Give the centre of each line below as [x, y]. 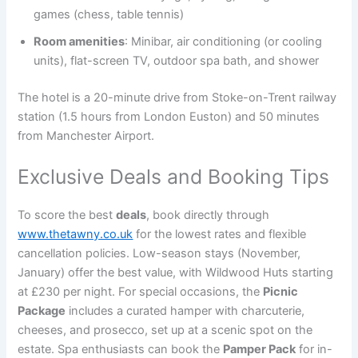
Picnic [281, 292]
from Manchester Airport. [86, 135]
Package [42, 311]
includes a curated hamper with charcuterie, [185, 311]
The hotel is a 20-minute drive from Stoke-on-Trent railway [177, 97]
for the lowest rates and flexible [220, 235]
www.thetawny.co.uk [76, 235]
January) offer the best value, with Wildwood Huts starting [176, 273]
